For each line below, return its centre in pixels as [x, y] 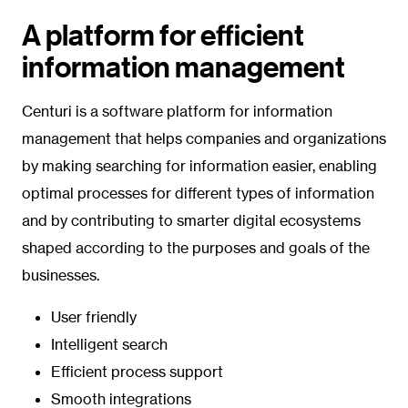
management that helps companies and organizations [204, 138]
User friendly [94, 316]
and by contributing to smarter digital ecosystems [191, 220]
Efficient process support [137, 371]
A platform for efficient [163, 34]
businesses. [61, 275]
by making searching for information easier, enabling [199, 165]
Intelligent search [109, 344]
